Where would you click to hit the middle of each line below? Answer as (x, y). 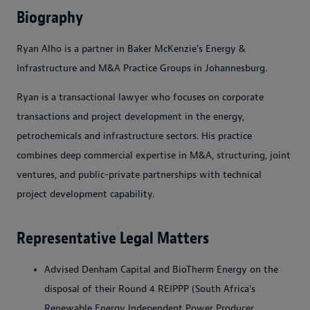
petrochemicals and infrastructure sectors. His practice (134, 136)
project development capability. (85, 194)
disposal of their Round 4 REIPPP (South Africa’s (150, 289)
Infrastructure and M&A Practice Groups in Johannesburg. (142, 68)
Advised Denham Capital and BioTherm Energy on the (161, 269)
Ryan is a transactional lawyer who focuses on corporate (140, 97)
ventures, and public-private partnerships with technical (139, 174)
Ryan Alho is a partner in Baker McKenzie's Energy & (131, 48)
